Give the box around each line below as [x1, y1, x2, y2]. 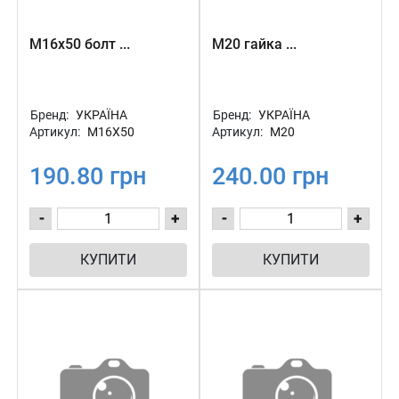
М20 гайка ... [212, 36, 297, 53]
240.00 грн [212, 162, 329, 191]
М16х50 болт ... [29, 36, 130, 53]
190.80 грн [29, 162, 146, 191]
